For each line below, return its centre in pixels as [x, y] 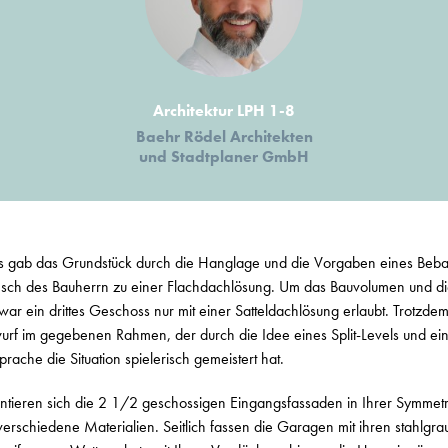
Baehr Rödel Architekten [224, 136]
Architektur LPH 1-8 [224, 110]
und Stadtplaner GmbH [224, 156]
